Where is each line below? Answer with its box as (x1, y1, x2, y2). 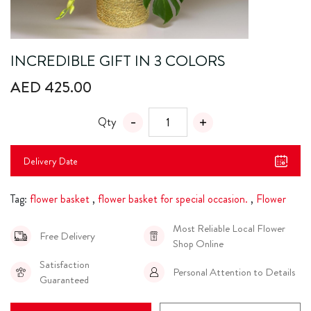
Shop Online (172, 236, 224, 252)
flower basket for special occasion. (98, 191, 248, 208)
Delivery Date (24, 153, 78, 168)
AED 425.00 (10, 76, 92, 99)
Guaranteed (40, 272, 89, 288)
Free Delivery (40, 228, 95, 244)
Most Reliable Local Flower (172, 221, 285, 237)
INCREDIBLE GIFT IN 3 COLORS (10, 50, 225, 72)
